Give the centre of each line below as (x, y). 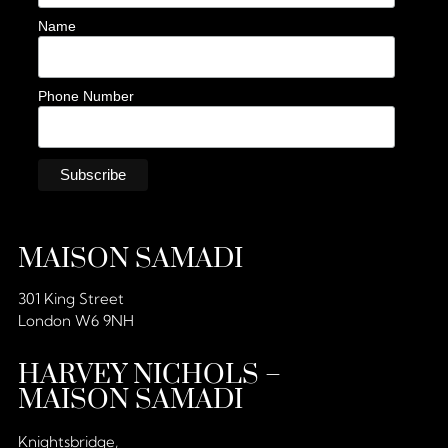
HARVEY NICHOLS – (149, 374)
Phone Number (86, 96)
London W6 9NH (76, 321)
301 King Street (71, 299)
